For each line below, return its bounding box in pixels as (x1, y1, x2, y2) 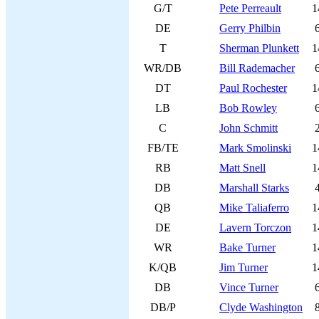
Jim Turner (219, 261, 268, 273)
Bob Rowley (219, 102, 277, 114)
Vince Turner (219, 281, 278, 293)
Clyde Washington (219, 301, 303, 313)
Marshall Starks (219, 182, 289, 194)
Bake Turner (219, 241, 276, 253)
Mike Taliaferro (219, 202, 289, 214)
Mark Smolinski (219, 142, 291, 154)
